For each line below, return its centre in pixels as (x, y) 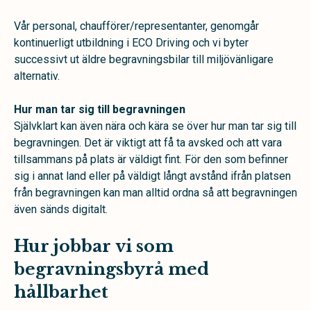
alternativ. (37, 76)
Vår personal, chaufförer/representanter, (112, 26)
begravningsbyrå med (111, 269)
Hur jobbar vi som (94, 246)
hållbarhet (61, 292)
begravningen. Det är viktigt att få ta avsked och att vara (148, 143)
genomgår (235, 26)
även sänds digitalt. (61, 209)
